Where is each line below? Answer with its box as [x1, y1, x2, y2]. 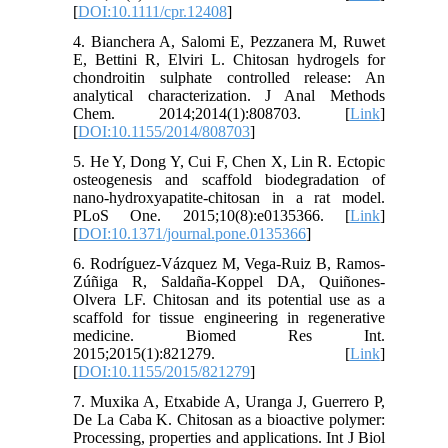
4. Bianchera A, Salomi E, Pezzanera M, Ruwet [73, 32, 385, 50]
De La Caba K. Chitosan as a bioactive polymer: [73, 410, 385, 428]
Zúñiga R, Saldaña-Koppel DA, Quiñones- [73, 272, 385, 290]
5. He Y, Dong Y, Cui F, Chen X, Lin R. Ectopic [73, 152, 385, 170]
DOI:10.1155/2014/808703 [78, 122, 251, 140]
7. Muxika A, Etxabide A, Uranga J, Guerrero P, [73, 392, 385, 410]
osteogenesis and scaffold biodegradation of [73, 170, 385, 188]
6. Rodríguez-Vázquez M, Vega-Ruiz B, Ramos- [73, 254, 385, 272]
